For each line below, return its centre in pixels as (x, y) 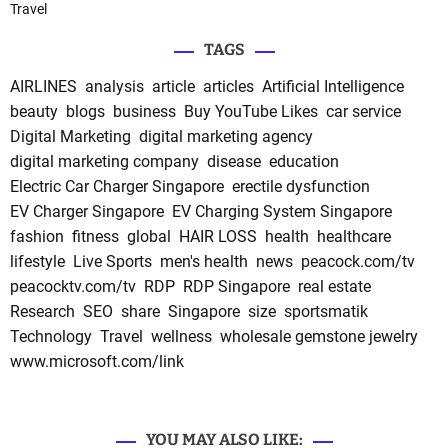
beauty (34, 111)
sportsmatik (326, 311)
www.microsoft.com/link (97, 361)
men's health (204, 261)
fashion (37, 236)
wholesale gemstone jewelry (319, 336)
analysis (114, 86)
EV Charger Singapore (87, 211)
